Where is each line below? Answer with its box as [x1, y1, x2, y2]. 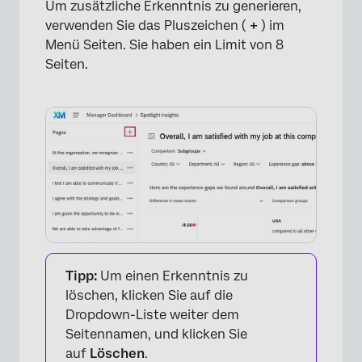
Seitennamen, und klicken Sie [65, 326, 247, 343]
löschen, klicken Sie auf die [65, 288, 233, 304]
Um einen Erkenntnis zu [97, 268, 248, 284]
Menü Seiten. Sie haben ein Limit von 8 [45, 37, 284, 53]
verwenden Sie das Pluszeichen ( [45, 18, 250, 34]
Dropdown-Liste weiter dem [65, 307, 239, 323]
